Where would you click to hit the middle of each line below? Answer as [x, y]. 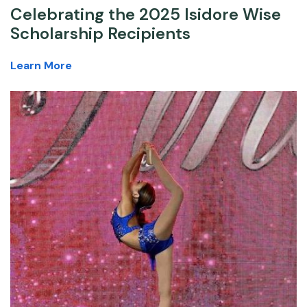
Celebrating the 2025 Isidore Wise [146, 14]
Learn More [41, 66]
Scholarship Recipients [100, 34]
